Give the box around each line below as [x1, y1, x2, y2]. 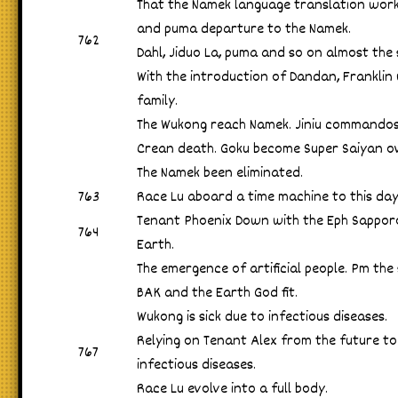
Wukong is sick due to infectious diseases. [137, 306, 387, 329]
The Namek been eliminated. [137, 162, 303, 185]
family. [137, 90, 178, 113]
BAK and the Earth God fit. [137, 282, 298, 305]
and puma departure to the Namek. [137, 18, 351, 41]
